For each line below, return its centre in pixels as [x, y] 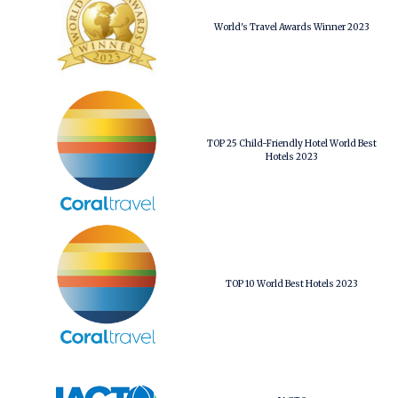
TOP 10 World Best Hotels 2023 [292, 284]
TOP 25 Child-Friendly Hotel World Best [292, 144]
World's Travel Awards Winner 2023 [292, 27]
